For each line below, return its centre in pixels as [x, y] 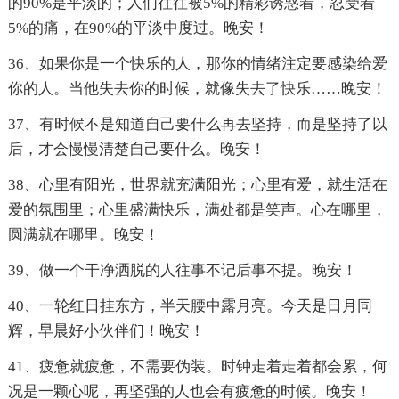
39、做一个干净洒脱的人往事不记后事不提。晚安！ [182, 271]
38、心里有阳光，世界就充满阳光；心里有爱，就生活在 [197, 185]
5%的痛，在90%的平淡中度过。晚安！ [138, 28]
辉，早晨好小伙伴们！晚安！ [106, 331]
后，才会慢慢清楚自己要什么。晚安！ [136, 150]
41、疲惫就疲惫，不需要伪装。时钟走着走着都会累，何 [197, 367]
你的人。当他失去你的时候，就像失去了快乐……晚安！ [197, 89]
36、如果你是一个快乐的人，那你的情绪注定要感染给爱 [197, 64]
